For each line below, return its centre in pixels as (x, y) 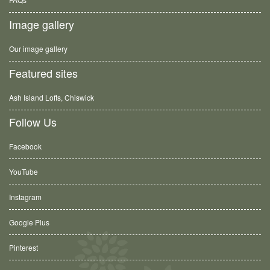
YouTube (24, 171)
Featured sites (43, 73)
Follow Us (33, 121)
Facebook (25, 146)
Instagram (25, 196)
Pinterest (24, 247)
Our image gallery (38, 48)
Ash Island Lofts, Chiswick (52, 97)
